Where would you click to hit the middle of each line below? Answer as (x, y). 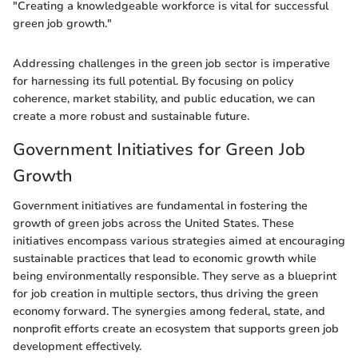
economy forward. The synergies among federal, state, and (169, 312)
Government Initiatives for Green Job (159, 149)
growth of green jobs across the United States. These (153, 224)
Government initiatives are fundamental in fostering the (160, 206)
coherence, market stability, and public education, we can (164, 98)
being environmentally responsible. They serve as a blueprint (175, 276)
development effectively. (77, 347)
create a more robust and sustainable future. (131, 116)
